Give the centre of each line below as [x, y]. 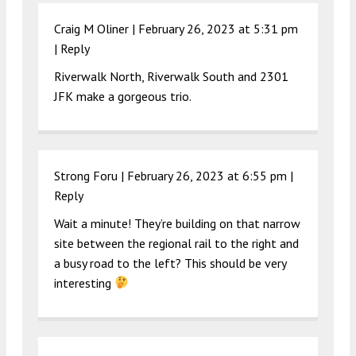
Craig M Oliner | [96, 28]
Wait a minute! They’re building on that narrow [177, 223]
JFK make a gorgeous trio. [123, 96]
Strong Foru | [91, 175]
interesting [84, 282]
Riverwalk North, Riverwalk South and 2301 [171, 76]
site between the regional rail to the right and [176, 243]
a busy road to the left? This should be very [170, 263]
